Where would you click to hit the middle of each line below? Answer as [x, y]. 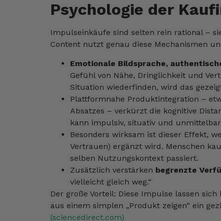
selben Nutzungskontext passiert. [134, 158]
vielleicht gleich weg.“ [111, 182]
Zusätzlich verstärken [113, 170]
